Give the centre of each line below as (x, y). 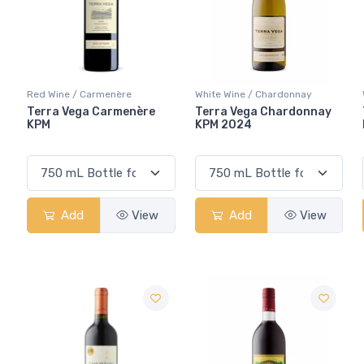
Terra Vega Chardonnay (263, 112)
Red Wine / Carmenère (79, 95)
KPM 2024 (223, 125)
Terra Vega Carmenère (91, 112)
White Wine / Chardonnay (253, 95)
